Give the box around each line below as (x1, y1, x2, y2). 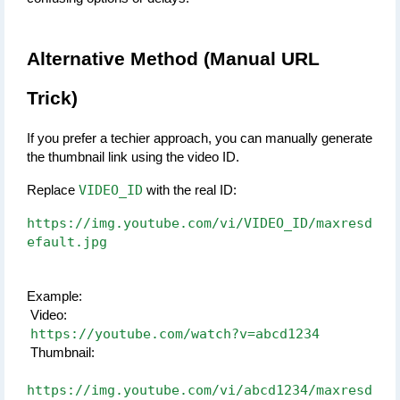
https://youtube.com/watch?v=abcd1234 (30, 325, 320, 341)
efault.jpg (27, 233, 107, 249)
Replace (27, 182, 79, 197)
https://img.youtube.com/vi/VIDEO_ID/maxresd (27, 214, 372, 230)
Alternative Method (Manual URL (27, 47, 320, 70)
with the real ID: (143, 182, 237, 197)
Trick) (27, 87, 78, 109)
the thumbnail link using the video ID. (27, 149, 239, 164)
